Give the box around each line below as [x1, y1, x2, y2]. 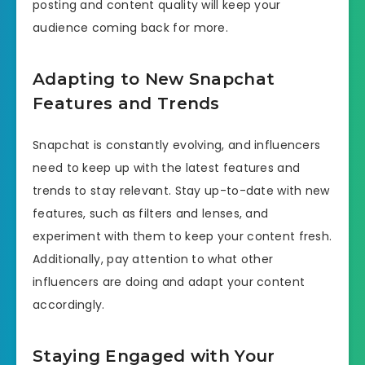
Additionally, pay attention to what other [33, 251, 274, 268]
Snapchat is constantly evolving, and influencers [33, 137, 321, 154]
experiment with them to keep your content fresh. [33, 228, 332, 245]
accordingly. [33, 297, 105, 314]
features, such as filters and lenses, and [33, 205, 269, 222]
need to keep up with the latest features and [33, 160, 301, 177]
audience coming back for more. [33, 20, 229, 37]
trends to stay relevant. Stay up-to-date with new [33, 182, 330, 200]
